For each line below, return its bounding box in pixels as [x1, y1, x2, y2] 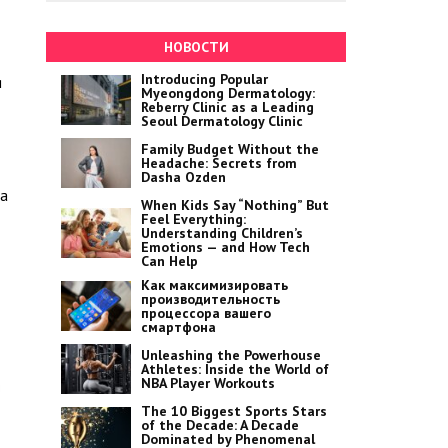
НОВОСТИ [163, 38, 229, 56]
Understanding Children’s [141, 224, 303, 242]
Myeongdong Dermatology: [141, 84, 315, 102]
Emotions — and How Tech [141, 238, 310, 256]
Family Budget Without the [141, 140, 319, 158]
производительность [141, 290, 280, 308]
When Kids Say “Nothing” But [141, 196, 329, 214]
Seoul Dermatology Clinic [141, 112, 303, 130]
